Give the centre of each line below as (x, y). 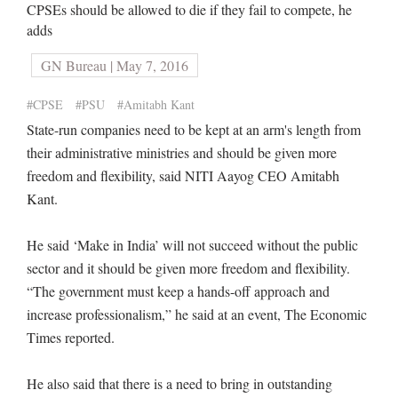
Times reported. (71, 337)
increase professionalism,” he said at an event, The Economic (197, 314)
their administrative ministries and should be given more (182, 152)
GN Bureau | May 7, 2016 (115, 65)
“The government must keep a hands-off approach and (178, 291)
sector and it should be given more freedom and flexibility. (188, 268)
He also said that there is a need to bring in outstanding (179, 383)
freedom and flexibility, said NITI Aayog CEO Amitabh (183, 175)
